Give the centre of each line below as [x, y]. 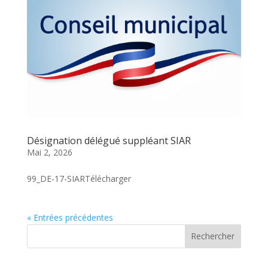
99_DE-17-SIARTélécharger [79, 178]
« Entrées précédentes [70, 217]
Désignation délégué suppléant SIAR [109, 140]
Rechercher [213, 236]
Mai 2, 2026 [49, 152]
